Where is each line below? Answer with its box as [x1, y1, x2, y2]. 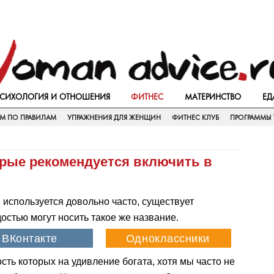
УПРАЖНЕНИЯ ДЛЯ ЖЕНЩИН [67, 113, 161, 122]
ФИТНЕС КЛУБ [171, 113, 219, 122]
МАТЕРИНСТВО [185, 92, 242, 102]
